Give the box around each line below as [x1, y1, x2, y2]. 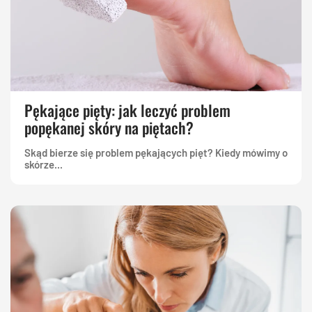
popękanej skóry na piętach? [24, 116, 194, 139]
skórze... [24, 157, 63, 171]
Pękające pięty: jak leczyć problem [24, 98, 231, 121]
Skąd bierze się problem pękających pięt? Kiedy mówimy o [24, 146, 288, 159]
